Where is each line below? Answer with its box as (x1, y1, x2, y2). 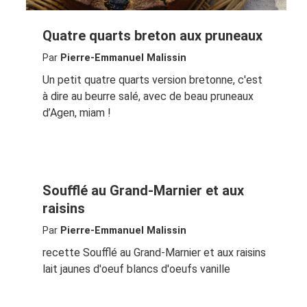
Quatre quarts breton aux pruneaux (42, 27, 262, 45)
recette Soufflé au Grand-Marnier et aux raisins (42, 245, 266, 259)
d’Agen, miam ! (42, 106, 111, 120)
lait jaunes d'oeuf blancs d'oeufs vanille (42, 262, 230, 275)
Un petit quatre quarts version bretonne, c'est (42, 73, 262, 87)
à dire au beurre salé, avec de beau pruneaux (42, 90, 254, 103)
